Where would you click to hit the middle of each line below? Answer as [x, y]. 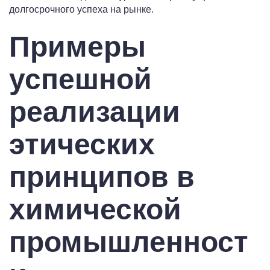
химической [95, 210]
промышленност [129, 242]
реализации [95, 112]
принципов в [102, 177]
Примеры [77, 47]
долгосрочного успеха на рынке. [81, 10]
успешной [80, 80]
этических [82, 145]
